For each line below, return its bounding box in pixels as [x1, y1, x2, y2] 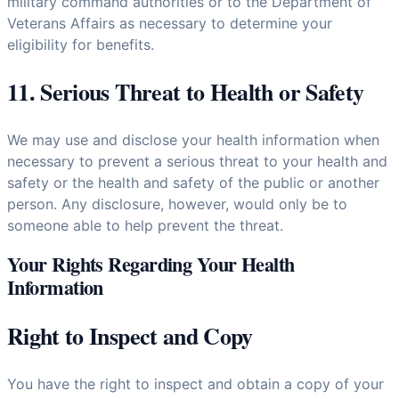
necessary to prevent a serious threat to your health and [7, 152, 387, 171]
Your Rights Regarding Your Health [7, 248, 295, 279]
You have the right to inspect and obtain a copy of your [7, 374, 384, 393]
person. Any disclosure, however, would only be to [7, 195, 347, 214]
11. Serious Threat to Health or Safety [7, 75, 364, 110]
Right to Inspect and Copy [7, 318, 253, 353]
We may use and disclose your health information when [7, 131, 379, 150]
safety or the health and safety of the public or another [7, 174, 379, 192]
